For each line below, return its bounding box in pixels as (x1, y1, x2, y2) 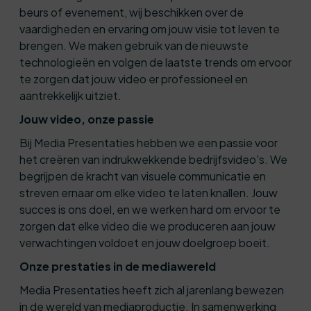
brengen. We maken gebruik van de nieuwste (19, 38, 249, 53)
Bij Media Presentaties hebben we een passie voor (19, 135, 278, 150)
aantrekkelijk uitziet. (19, 88, 121, 103)
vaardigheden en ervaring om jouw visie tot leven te (19, 22, 280, 36)
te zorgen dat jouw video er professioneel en (19, 72, 248, 86)
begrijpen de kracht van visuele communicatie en (19, 169, 266, 183)
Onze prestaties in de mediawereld (19, 259, 216, 274)
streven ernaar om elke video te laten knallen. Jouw (19, 185, 278, 200)
